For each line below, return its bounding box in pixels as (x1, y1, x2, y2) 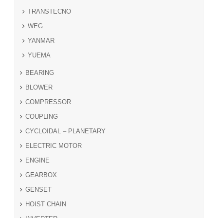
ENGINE (25, 156, 50, 164)
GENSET (25, 185, 52, 193)
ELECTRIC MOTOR (25, 142, 82, 149)
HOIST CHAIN (25, 200, 66, 208)
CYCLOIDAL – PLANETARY (25, 127, 106, 135)
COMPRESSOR (25, 98, 71, 106)
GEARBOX (25, 171, 57, 179)
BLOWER (25, 83, 53, 91)
